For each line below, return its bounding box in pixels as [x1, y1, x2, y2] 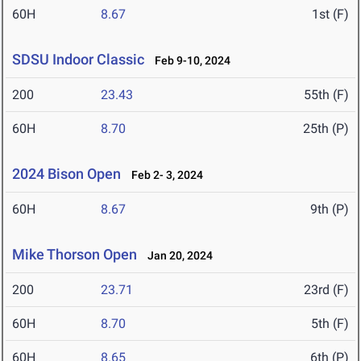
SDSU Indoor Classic [12, 51, 144, 68]
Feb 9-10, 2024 [147, 54, 230, 68]
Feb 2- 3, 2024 [124, 168, 203, 182]
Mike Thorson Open [12, 246, 137, 263]
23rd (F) [304, 282, 349, 298]
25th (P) [303, 121, 349, 137]
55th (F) [304, 87, 349, 103]
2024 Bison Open [12, 165, 121, 183]
